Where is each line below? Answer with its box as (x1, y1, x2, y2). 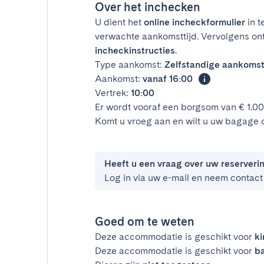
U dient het (95, 16, 144, 28)
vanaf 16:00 (143, 73, 193, 84)
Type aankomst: (95, 59, 164, 70)
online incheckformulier (144, 16, 245, 28)
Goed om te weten (95, 214, 194, 229)
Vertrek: (95, 87, 131, 98)
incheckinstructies (95, 45, 175, 56)
